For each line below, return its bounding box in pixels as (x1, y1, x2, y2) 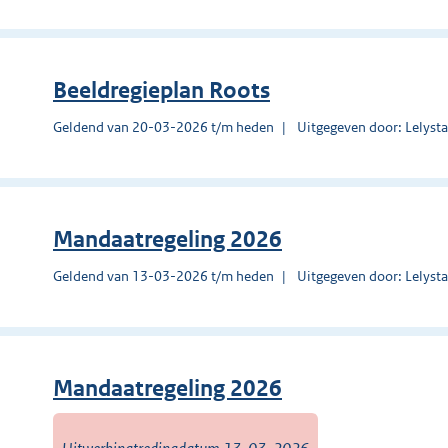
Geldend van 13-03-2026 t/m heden (53, 266, 274, 285)
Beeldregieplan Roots (53, 76, 270, 104)
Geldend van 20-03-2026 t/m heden (53, 117, 274, 136)
